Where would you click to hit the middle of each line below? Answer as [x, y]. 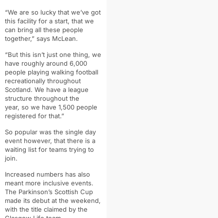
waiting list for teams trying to [49, 149]
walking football [75, 72]
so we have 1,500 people [59, 107]
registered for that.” [35, 116]
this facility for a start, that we [49, 21]
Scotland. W [23, 89]
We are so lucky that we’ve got [54, 12]
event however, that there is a [50, 140]
